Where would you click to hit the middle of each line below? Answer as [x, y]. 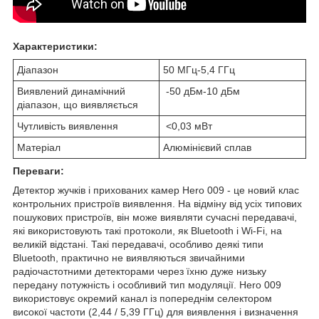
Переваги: [38, 171]
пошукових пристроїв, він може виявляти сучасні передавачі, [155, 218]
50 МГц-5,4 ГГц [199, 70]
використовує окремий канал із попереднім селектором [142, 299]
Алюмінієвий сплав [207, 148]
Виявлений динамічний [71, 91]
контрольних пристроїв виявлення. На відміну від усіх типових [157, 204]
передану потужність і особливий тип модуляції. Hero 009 [147, 285]
